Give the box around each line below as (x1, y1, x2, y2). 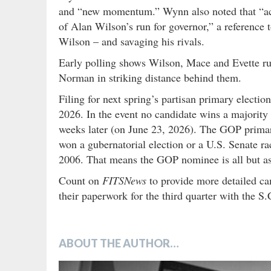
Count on (59, 172, 102, 188)
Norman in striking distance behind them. (59, 70, 241, 85)
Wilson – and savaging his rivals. (59, 33, 204, 48)
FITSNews (102, 172, 146, 188)
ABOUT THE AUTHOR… (59, 236, 179, 250)
